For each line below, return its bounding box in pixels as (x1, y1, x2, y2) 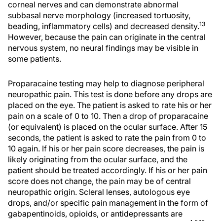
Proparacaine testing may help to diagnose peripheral (8, 78, 204, 88)
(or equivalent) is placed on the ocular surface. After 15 (8, 122, 207, 132)
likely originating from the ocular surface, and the (8, 154, 187, 164)
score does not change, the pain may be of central (8, 176, 191, 186)
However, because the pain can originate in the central (8, 32, 206, 42)
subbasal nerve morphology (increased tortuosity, (8, 10, 190, 20)
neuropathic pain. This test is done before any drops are (8, 89, 212, 99)
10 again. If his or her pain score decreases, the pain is (8, 144, 204, 153)
